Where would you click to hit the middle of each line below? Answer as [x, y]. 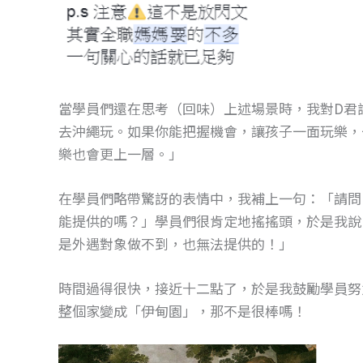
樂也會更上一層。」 [120, 153]
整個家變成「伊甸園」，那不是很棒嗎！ [182, 311]
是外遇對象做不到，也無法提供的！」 [175, 244]
